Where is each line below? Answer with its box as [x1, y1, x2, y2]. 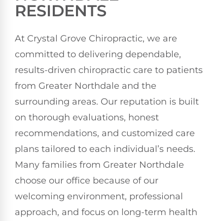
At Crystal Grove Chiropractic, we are [15, 33, 177, 44]
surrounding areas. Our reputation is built [15, 96, 199, 108]
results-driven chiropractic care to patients [15, 65, 203, 76]
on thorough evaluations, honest [15, 112, 159, 123]
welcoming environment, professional [15, 191, 183, 202]
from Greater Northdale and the [15, 80, 156, 92]
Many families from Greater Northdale [15, 159, 184, 171]
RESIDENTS [15, 1, 107, 21]
